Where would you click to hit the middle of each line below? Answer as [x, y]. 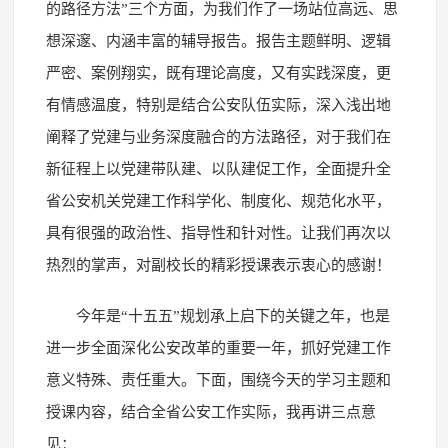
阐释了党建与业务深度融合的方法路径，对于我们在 [218, 136]
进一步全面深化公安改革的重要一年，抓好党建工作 [218, 347]
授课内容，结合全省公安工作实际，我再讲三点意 [210, 411]
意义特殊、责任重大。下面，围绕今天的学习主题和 [218, 379]
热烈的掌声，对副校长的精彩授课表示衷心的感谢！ [218, 264]
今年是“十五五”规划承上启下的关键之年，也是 [232, 315]
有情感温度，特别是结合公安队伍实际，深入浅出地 [218, 104]
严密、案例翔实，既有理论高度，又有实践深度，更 [218, 72]
